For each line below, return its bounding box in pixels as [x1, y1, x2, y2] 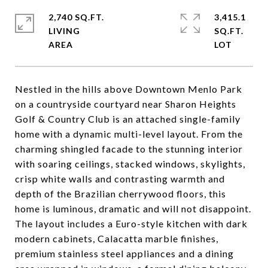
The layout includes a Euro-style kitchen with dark [15, 218, 248, 229]
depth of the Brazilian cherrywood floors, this [15, 188, 226, 199]
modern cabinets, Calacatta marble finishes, [15, 233, 218, 244]
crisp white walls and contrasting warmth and [15, 173, 225, 184]
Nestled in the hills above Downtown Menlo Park [15, 83, 242, 95]
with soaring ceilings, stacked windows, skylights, [15, 158, 245, 169]
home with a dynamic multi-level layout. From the [15, 128, 243, 139]
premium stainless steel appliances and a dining [15, 248, 234, 259]
